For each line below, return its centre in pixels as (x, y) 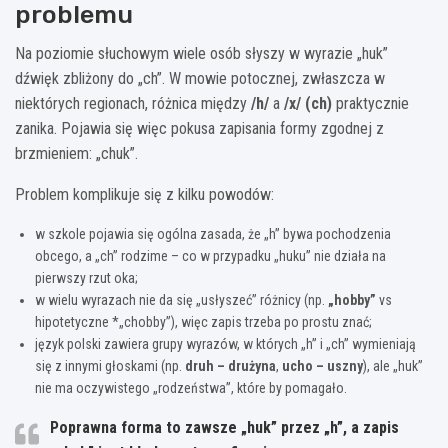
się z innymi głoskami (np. (110, 366)
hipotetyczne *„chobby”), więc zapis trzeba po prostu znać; (203, 322)
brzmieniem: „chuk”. (76, 154)
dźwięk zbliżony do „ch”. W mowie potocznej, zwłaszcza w (200, 79)
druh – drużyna (230, 366)
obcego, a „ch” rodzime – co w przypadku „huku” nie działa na (210, 256)
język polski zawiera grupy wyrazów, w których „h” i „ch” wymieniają (225, 344)
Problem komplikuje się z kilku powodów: (144, 195)
